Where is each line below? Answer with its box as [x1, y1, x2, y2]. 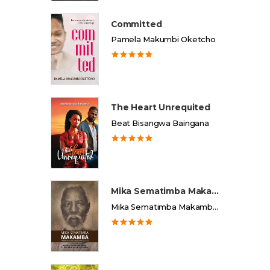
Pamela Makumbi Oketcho [110, 35, 216, 45]
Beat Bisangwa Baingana [110, 119, 209, 128]
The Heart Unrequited [110, 102, 211, 113]
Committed [110, 19, 162, 29]
